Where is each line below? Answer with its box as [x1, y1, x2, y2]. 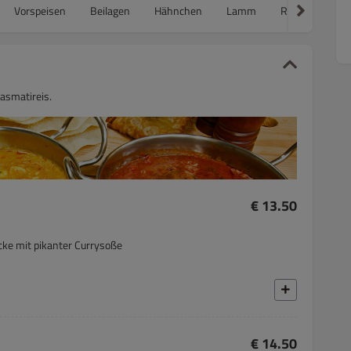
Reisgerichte [280, 2, 338, 19]
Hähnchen [154, 2, 202, 19]
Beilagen [90, 2, 130, 19]
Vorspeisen [14, 2, 66, 19]
